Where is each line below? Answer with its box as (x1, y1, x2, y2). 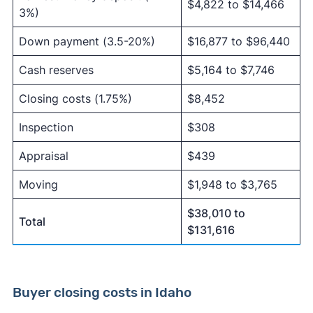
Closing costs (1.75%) (18, 92, 132, 105)
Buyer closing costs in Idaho (12, 284, 191, 300)
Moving (18, 177, 58, 191)
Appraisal (18, 149, 68, 163)
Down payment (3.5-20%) (18, 34, 155, 48)
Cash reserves (18, 63, 94, 77)
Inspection (18, 120, 73, 134)
